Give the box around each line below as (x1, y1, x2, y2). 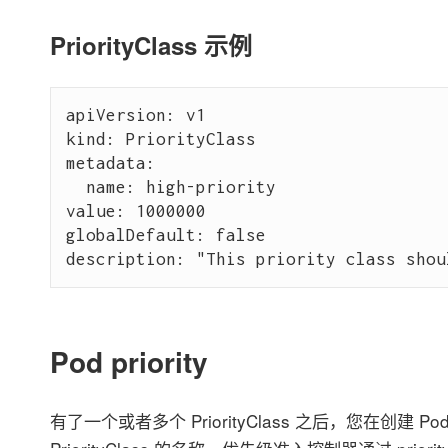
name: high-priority (65, 177, 276, 198)
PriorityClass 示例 (49, 27, 252, 62)
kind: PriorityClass (65, 129, 256, 150)
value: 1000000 (65, 201, 206, 222)
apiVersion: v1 (65, 105, 206, 126)
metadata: (65, 153, 156, 174)
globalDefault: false (65, 225, 266, 246)
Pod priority (49, 340, 208, 382)
